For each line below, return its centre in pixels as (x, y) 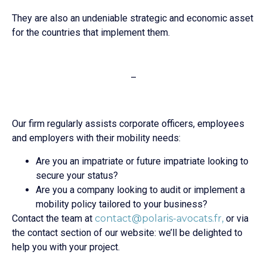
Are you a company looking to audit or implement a (140, 190)
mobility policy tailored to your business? (122, 204)
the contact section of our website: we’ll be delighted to (127, 232)
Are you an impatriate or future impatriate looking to (142, 161)
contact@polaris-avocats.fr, (159, 218)
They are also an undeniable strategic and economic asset (133, 18)
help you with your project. (66, 247)
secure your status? (77, 175)
